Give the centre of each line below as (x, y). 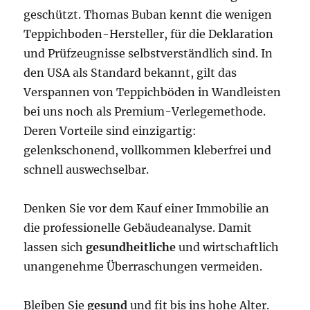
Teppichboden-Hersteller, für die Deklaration (149, 34)
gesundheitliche (131, 247)
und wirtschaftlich (228, 247)
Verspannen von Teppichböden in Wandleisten (153, 92)
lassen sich (55, 247)
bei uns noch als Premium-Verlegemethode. (145, 111)
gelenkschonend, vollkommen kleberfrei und (148, 150)
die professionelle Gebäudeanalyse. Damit (138, 228)
